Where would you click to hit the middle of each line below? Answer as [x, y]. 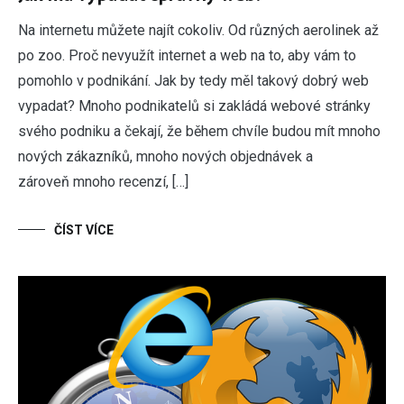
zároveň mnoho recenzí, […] [103, 181]
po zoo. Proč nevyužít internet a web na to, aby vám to [187, 55]
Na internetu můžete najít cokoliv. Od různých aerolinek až [198, 30]
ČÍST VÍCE [84, 230]
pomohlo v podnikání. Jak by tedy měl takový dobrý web [193, 80]
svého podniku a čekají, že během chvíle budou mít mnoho [199, 131]
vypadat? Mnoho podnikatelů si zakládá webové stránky [194, 106]
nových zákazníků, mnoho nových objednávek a [165, 156]
